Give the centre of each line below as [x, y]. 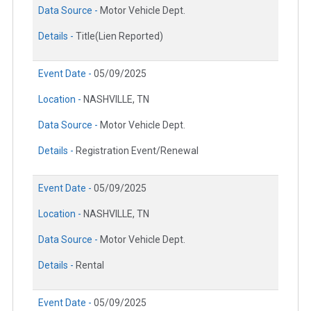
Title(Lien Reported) [119, 36]
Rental [90, 265]
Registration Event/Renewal [137, 150]
